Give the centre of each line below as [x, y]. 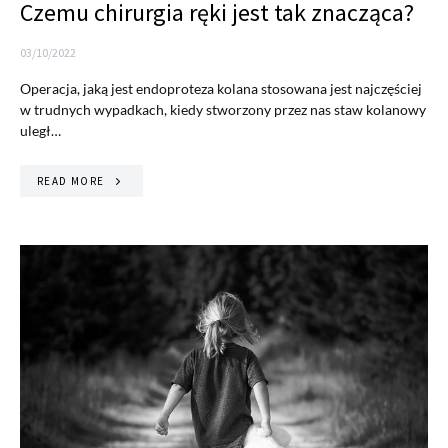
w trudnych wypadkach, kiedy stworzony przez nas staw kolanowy [223, 110]
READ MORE [71, 181]
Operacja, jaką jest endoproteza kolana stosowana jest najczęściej [221, 89]
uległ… [40, 131]
